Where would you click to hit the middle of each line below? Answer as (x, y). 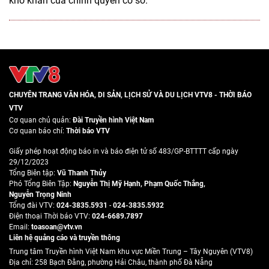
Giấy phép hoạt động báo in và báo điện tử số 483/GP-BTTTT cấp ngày (124, 151)
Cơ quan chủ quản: (41, 120)
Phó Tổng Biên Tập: (41, 183)
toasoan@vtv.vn (57, 227)
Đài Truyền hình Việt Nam (113, 120)
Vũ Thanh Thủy (82, 173)
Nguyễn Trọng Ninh (40, 194)
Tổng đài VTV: (33, 205)
